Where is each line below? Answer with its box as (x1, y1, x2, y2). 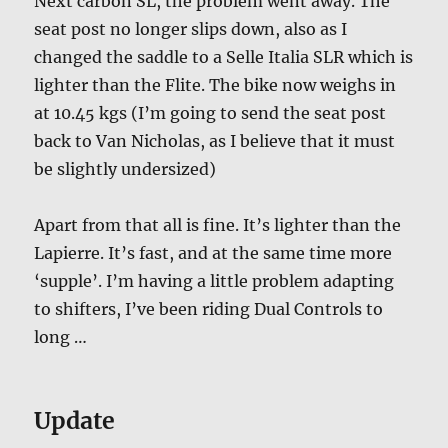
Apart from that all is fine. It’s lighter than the (34, 214, 402, 235)
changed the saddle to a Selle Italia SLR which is (34, 46, 414, 67)
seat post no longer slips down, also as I (34, 18, 348, 39)
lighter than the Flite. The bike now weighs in (34, 74, 397, 95)
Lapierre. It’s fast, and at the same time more (34, 242, 393, 263)
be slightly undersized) (34, 158, 217, 179)
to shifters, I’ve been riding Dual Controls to (34, 298, 384, 319)
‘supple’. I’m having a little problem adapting (34, 270, 395, 291)
